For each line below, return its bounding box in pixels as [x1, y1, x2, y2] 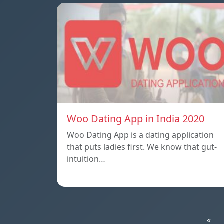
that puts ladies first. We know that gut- [67, 141, 217, 152]
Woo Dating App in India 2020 [67, 111, 204, 125]
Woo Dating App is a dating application [67, 129, 214, 140]
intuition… [67, 153, 105, 164]
